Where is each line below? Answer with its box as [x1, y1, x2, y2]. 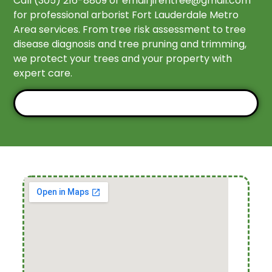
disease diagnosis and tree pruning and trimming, [13, 36, 247, 51]
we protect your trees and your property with [13, 51, 233, 66]
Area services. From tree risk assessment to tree [13, 22, 246, 36]
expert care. [13, 66, 73, 80]
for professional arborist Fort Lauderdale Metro [13, 7, 239, 22]
